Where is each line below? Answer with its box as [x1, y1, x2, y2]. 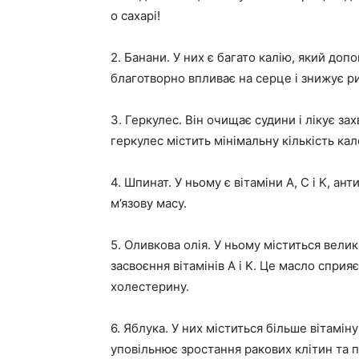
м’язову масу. [111, 196, 187, 211]
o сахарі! [111, 8, 160, 23]
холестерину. [111, 279, 189, 294]
